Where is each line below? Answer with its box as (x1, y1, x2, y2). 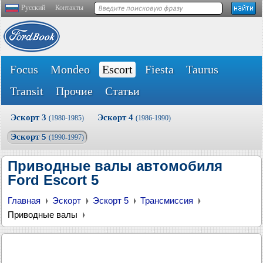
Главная (8, 195, 41, 205)
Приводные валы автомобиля (8, 158, 222, 174)
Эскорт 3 (11, 113, 49, 122)
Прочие (56, 85, 93, 97)
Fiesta (145, 63, 174, 76)
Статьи (105, 85, 140, 97)
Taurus (186, 63, 218, 76)
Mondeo (50, 63, 90, 76)
